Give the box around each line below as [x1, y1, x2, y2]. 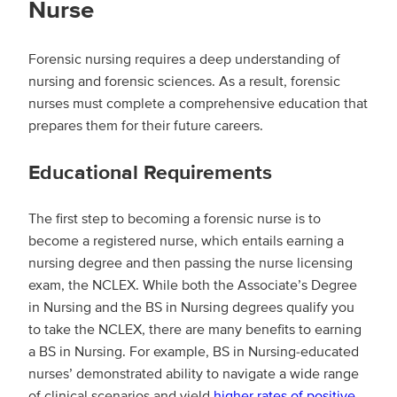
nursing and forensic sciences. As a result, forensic [28, 72, 340, 90]
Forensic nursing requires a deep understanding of [28, 50, 340, 68]
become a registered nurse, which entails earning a [28, 232, 344, 250]
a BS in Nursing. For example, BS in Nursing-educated [28, 343, 359, 361]
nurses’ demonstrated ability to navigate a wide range [28, 365, 359, 383]
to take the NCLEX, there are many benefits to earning [28, 321, 362, 339]
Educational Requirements [28, 160, 272, 185]
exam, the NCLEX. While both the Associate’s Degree [28, 276, 357, 294]
